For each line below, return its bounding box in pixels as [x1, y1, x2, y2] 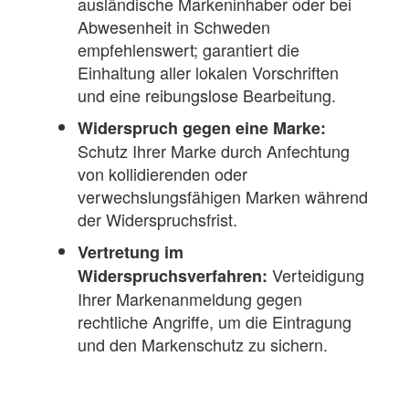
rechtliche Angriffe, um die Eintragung [78, 309, 351, 334]
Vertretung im [78, 240, 184, 265]
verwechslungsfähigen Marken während [78, 184, 368, 209]
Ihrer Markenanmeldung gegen [78, 287, 302, 311]
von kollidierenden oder [78, 162, 247, 186]
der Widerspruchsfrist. [78, 207, 237, 232]
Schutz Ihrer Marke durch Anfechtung [78, 139, 350, 163]
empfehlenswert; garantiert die [78, 37, 299, 62]
